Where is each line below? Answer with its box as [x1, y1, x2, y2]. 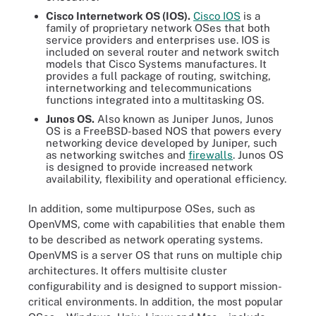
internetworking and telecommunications [46, 82, 252, 94]
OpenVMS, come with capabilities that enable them [28, 217, 285, 230]
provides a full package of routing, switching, [46, 70, 271, 82]
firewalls [188, 149, 233, 161]
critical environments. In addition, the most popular [28, 295, 283, 308]
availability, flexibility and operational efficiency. [46, 173, 286, 185]
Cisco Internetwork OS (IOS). [46, 10, 190, 22]
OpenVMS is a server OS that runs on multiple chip [28, 248, 282, 261]
